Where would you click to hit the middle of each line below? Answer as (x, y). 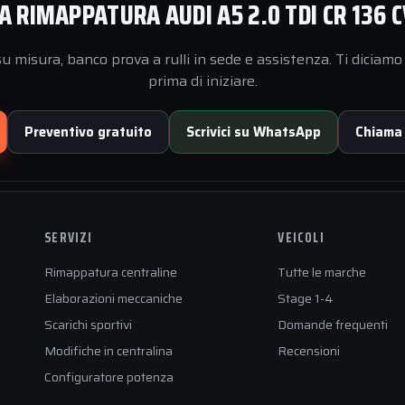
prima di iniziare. (202, 81)
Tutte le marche (322, 272)
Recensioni (309, 351)
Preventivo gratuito (88, 132)
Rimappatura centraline (111, 272)
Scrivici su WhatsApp (254, 132)
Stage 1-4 (306, 298)
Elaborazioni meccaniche (114, 298)
